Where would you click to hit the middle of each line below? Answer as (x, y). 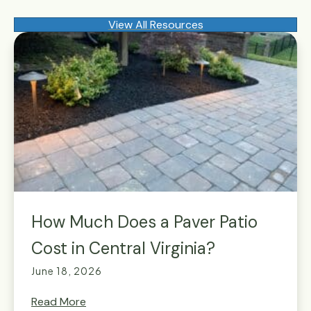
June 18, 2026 (67, 270)
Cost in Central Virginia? (123, 248)
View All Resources (155, 25)
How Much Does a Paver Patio (144, 221)
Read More (59, 301)
